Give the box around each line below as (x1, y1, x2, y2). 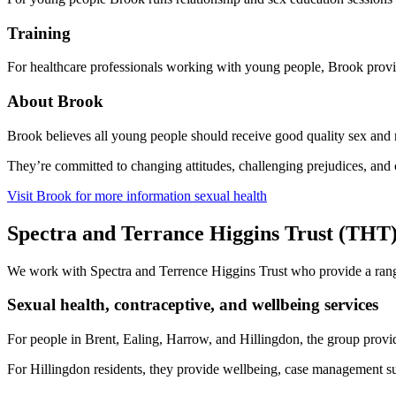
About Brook (7, 92, 103, 111)
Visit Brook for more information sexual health (7, 187, 267, 203)
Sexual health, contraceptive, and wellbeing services (7, 295, 378, 315)
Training (7, 23, 71, 42)
